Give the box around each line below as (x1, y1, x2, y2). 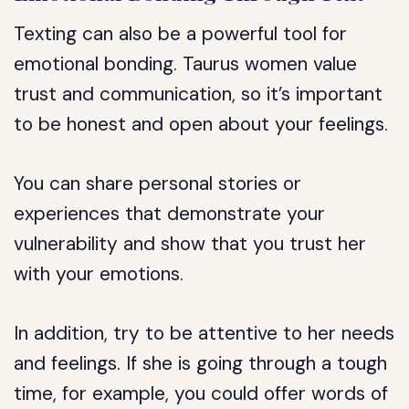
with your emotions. (14, 261, 184, 287)
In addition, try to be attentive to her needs (14, 320, 395, 346)
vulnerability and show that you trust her (14, 231, 367, 257)
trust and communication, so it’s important (14, 81, 383, 107)
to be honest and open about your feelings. (14, 111, 389, 137)
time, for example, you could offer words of (14, 381, 389, 406)
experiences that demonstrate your (14, 201, 326, 226)
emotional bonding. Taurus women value (14, 51, 358, 77)
